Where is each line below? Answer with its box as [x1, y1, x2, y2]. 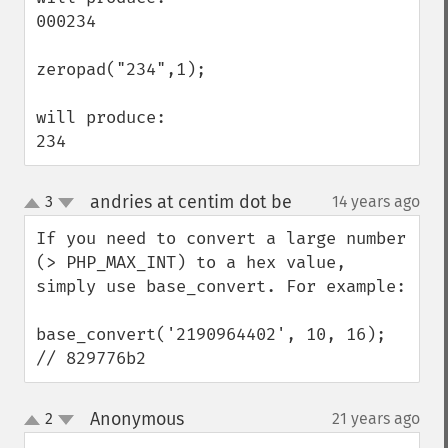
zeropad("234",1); [36, 59, 206, 80]
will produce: [36, 107, 166, 128]
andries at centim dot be [89, 191, 292, 213]
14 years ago [332, 192, 420, 211]
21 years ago [332, 409, 420, 428]
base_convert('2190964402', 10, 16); [36, 324, 386, 345]
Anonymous [89, 408, 184, 430]
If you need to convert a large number [36, 228, 406, 249]
